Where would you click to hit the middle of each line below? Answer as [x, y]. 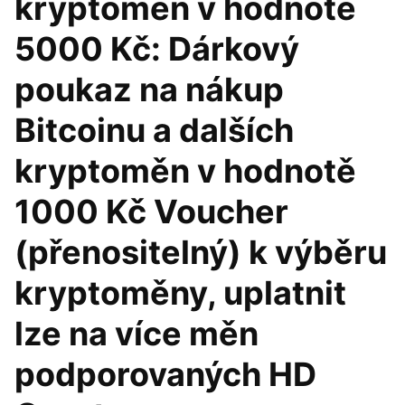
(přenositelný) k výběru [201, 252]
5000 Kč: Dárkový [157, 49]
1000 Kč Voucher [151, 212]
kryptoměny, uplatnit [180, 293]
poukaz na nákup [149, 89]
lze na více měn [137, 334]
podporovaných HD [165, 374]
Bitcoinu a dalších [154, 130]
